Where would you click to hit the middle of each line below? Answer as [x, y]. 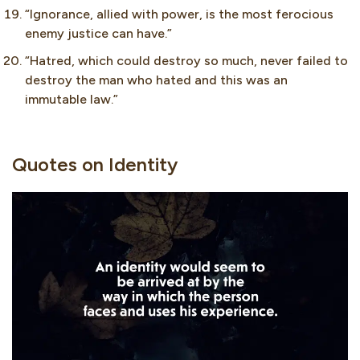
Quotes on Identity [95, 165]
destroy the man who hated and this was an [156, 80]
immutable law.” [72, 100]
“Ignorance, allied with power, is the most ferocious [179, 14]
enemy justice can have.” [98, 34]
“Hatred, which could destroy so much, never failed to [186, 61]
